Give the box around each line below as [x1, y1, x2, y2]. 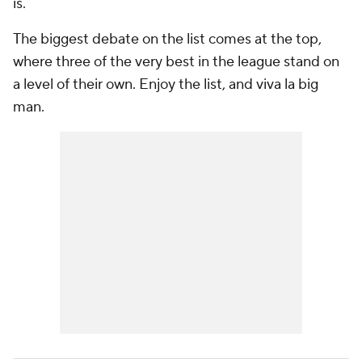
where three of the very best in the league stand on [13, 53, 339, 71]
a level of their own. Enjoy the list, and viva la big [13, 75, 318, 94]
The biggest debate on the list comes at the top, [13, 30, 322, 48]
